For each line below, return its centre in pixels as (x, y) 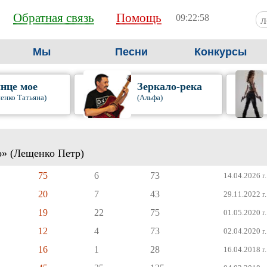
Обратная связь (54, 18)
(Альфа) (150, 97)
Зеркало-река (169, 86)
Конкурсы (221, 52)
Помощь (139, 18)
